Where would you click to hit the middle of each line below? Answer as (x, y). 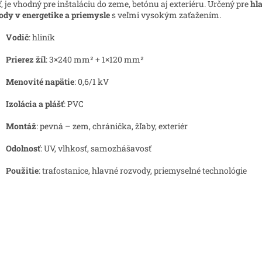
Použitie (22, 170)
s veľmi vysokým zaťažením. (166, 15)
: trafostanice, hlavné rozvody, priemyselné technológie (143, 170)
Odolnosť (23, 148)
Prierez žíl (26, 59)
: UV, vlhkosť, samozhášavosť (96, 148)
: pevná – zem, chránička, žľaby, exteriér (112, 126)
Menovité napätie (40, 81)
